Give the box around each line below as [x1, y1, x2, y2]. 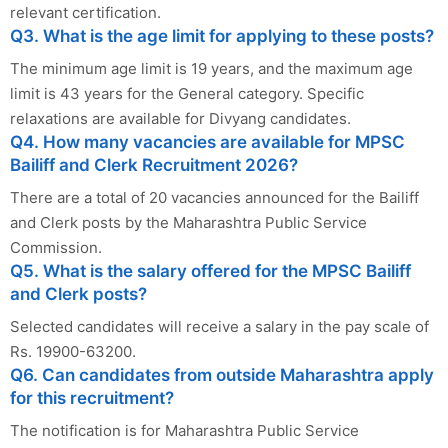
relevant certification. [10, 2, 161, 22]
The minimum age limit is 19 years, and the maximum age [10, 58, 413, 78]
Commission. [10, 237, 102, 257]
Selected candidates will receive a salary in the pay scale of [10, 316, 429, 336]
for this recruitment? [10, 387, 174, 408]
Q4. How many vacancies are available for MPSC [10, 131, 405, 152]
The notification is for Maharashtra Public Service [10, 420, 359, 440]
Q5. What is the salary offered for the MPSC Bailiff [10, 260, 411, 281]
